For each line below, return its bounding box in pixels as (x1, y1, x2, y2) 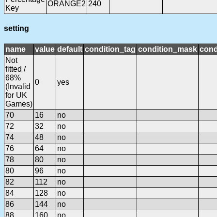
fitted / (5, 64, 26, 73)
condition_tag (85, 45, 136, 53)
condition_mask (138, 45, 197, 53)
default (57, 45, 82, 53)
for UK (5, 91, 27, 99)
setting (4, 24, 29, 33)
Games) (5, 99, 32, 108)
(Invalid (5, 82, 31, 91)
